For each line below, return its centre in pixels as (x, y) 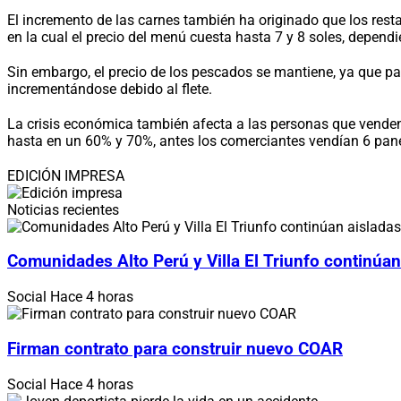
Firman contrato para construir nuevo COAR (175, 349)
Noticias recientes (63, 209)
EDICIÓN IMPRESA (66, 175)
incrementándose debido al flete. (110, 89)
